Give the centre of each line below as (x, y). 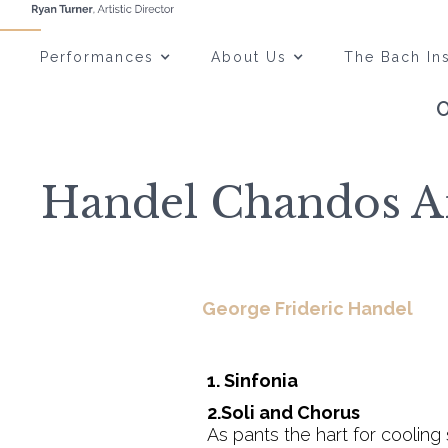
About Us (249, 57)
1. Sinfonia (252, 380)
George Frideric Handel (307, 308)
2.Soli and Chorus (283, 412)
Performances (97, 57)
